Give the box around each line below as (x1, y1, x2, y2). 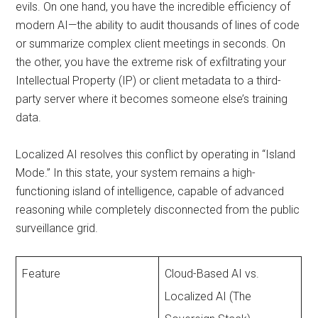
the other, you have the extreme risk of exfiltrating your (16, 55, 287, 69)
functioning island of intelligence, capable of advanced (16, 184, 285, 198)
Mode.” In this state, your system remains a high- (16, 165, 256, 180)
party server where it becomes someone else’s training (16, 92, 288, 106)
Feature (22, 266, 61, 280)
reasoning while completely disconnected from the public (16, 202, 300, 216)
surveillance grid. (16, 221, 99, 235)
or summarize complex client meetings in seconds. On (16, 36, 286, 50)
